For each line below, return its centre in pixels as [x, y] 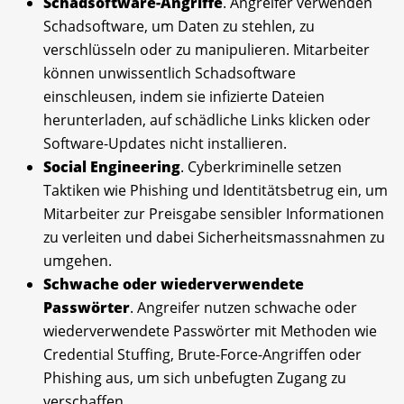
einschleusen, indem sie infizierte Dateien [184, 96]
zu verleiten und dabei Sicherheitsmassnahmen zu [214, 237]
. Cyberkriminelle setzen [261, 166]
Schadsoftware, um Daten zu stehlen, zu [179, 26]
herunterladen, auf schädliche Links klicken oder [207, 119]
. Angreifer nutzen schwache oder [243, 307]
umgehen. [78, 260]
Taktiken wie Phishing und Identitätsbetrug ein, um [216, 190]
